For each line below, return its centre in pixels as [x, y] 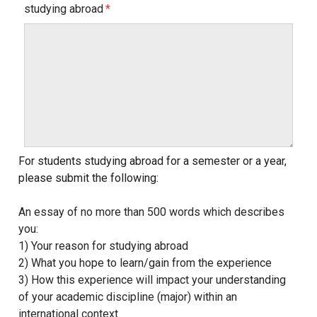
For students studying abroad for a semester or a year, [152, 161]
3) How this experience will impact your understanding [152, 279]
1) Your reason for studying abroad [103, 246]
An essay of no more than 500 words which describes [151, 212]
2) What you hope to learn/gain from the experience [145, 263]
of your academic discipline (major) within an [127, 296]
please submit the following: [88, 178]
